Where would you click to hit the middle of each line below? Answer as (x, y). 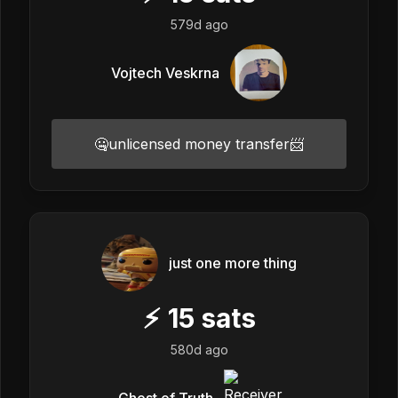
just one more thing (233, 263)
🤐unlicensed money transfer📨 (199, 143)
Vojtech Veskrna (165, 72)
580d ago (199, 349)
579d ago (199, 24)
